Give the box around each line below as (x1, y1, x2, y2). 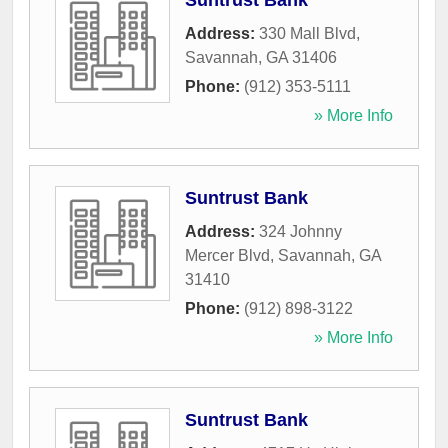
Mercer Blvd (185, 247, 270, 265)
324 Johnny (259, 223, 342, 241)
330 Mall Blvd (259, 25, 356, 43)
